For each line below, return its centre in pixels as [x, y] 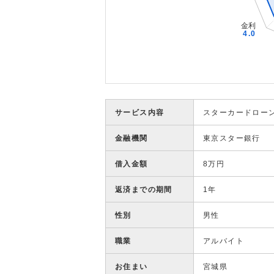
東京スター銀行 [232, 138]
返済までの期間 [144, 190]
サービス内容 [140, 113]
